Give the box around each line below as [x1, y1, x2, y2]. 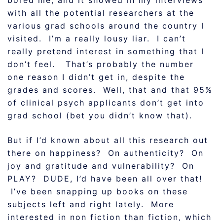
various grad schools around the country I [7, 21, 204, 31]
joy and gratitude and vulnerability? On [7, 161, 194, 171]
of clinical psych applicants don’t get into [7, 98, 204, 108]
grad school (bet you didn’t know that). [7, 110, 192, 120]
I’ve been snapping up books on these [7, 186, 188, 196]
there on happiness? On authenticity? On [7, 148, 204, 158]
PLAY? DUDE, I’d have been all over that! [7, 174, 202, 184]
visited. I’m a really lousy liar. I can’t [7, 34, 186, 43]
